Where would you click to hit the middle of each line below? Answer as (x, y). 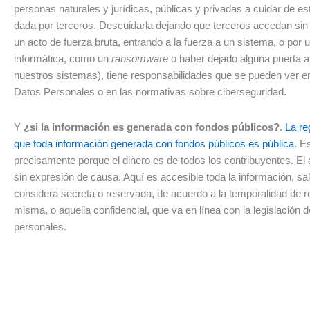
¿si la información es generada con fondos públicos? (152, 127)
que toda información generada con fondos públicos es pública (154, 143)
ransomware (141, 59)
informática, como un (63, 59)
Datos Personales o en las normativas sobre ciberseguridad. (150, 92)
